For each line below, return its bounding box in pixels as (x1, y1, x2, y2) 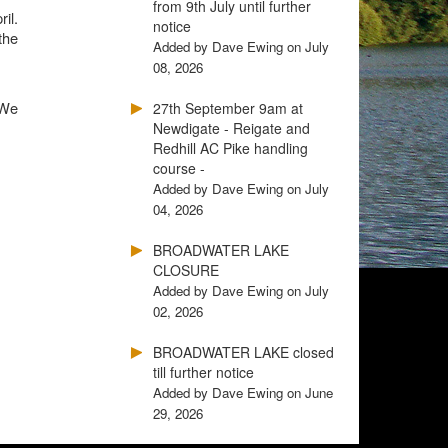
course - (153, 158, 205, 178)
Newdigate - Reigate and (153, 118, 310, 138)
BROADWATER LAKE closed (153, 342, 334, 362)
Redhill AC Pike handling (153, 138, 308, 158)
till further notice (153, 362, 254, 382)
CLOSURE (153, 260, 219, 280)
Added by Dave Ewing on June (153, 383, 333, 402)
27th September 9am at (153, 98, 303, 118)
